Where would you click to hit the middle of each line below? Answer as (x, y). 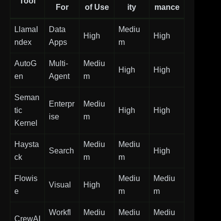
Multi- (58, 63)
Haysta (27, 144)
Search (61, 150)
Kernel (26, 123)
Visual (60, 184)
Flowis (26, 178)
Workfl (60, 212)
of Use (97, 7)
